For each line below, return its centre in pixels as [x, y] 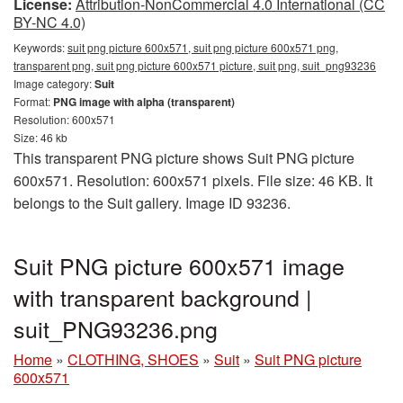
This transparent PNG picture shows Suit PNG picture [184, 157]
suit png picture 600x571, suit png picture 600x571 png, [203, 47]
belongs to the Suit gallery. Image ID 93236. [152, 202]
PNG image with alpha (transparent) [144, 101]
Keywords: [40, 47]
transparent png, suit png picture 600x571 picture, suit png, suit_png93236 [195, 65]
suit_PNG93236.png [116, 328]
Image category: [54, 83]
